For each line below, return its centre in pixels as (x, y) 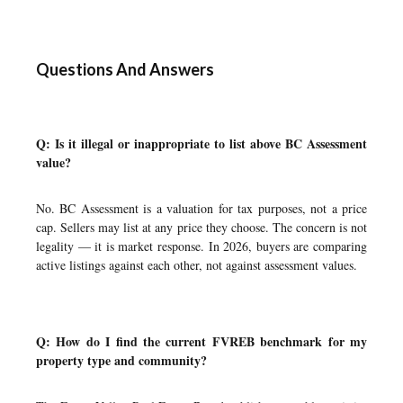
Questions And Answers (125, 69)
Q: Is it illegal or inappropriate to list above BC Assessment (201, 143)
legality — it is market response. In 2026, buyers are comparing (201, 246)
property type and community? (121, 360)
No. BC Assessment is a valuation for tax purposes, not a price (201, 208)
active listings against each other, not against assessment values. (197, 265)
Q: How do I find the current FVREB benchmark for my (201, 341)
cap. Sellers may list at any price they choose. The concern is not (201, 227)
